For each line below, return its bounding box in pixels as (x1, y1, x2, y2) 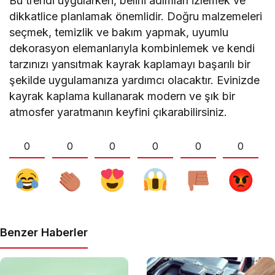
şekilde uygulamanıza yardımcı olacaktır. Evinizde (9, 74, 260, 87)
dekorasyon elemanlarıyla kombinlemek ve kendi (9, 42, 255, 55)
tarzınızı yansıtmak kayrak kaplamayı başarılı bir (9, 58, 251, 71)
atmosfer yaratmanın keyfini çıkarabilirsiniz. (9, 106, 228, 119)
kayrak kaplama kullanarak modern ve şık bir (9, 90, 236, 103)
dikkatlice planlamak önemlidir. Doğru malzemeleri (9, 10, 263, 23)
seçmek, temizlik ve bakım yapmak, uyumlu (9, 26, 229, 39)
